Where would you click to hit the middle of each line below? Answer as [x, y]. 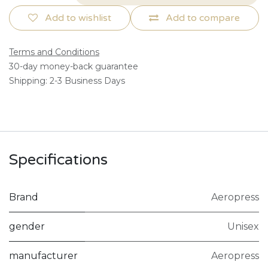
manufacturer [43, 255]
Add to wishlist [78, 18]
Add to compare [203, 18]
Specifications [58, 159]
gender [27, 226]
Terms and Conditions [54, 52]
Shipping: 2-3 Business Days [67, 80]
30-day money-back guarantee [74, 66]
